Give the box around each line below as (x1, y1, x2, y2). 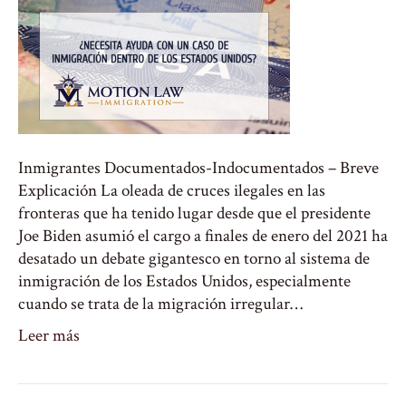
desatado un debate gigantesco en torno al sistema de (18, 247, 370, 270)
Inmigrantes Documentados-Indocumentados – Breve (18, 157, 379, 179)
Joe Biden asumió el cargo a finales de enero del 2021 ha (18, 225, 388, 247)
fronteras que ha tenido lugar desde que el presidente (18, 202, 371, 225)
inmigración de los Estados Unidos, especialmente (18, 270, 351, 293)
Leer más (18, 324, 80, 347)
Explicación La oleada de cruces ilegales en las (18, 179, 325, 202)
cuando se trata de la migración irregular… (18, 293, 303, 315)
